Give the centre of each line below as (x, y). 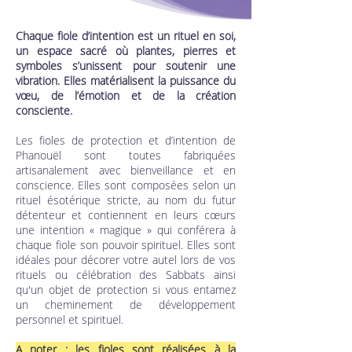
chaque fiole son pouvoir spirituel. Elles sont (126, 244)
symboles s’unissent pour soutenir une (126, 65)
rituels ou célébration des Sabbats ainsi (126, 274)
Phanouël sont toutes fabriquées (126, 155)
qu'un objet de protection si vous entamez (126, 289)
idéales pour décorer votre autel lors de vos (126, 259)
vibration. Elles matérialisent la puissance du (126, 80)
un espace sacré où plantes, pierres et (126, 50)
